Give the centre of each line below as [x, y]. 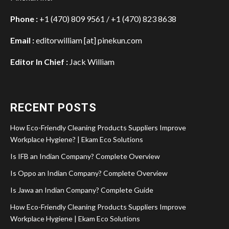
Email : [23, 40]
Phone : [24, 18]
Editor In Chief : [39, 61]
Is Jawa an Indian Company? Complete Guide [82, 190]
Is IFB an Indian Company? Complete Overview [85, 156]
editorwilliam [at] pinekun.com [89, 40]
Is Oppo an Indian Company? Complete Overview [89, 173]
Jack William [91, 61]
